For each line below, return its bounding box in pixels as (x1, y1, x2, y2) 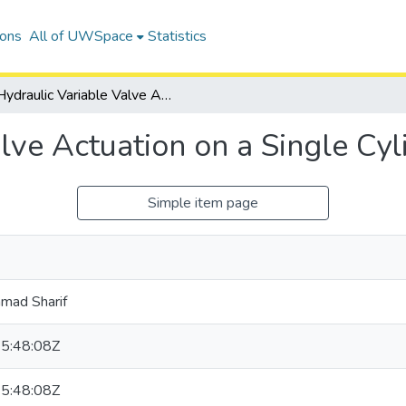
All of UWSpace (28, 26, 133, 46)
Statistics (147, 26, 207, 46)
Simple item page (148, 193, 258, 213)
